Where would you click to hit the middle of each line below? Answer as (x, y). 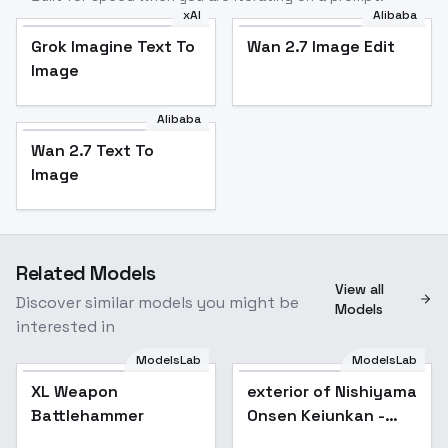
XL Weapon (74, 392)
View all (360, 289)
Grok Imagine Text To (113, 47)
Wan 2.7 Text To (92, 151)
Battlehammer (87, 416)
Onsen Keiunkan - (316, 416)
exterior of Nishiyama (332, 392)
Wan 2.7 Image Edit (321, 47)
